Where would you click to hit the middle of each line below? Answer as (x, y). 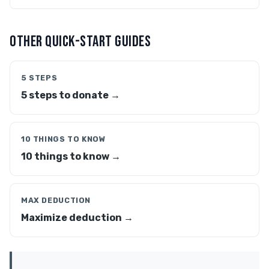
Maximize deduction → (77, 218)
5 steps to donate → (71, 95)
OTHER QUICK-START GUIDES (80, 42)
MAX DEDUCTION (56, 200)
